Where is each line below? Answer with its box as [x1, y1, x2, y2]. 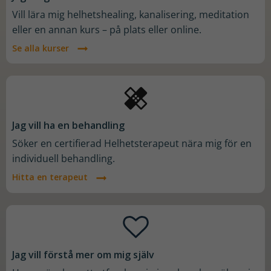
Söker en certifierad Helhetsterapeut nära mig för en [12, 137, 252, 151]
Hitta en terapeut [12, 171, 88, 183]
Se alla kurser [12, 42, 69, 54]
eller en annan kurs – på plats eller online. [12, 23, 201, 37]
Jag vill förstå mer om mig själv [12, 247, 154, 261]
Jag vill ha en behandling [12, 119, 125, 132]
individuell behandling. [12, 152, 115, 166]
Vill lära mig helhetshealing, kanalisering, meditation [12, 8, 249, 22]
